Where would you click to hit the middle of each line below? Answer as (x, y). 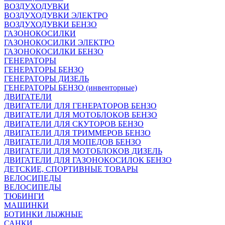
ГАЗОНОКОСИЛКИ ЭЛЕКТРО (59, 42)
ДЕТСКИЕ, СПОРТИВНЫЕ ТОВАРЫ (71, 169)
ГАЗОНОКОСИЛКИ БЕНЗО (54, 51)
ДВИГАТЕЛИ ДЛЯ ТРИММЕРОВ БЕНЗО (77, 133)
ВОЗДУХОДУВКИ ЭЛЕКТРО (56, 15)
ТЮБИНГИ (24, 196)
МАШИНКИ (26, 205)
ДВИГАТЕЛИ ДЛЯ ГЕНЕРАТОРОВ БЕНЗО (80, 106)
